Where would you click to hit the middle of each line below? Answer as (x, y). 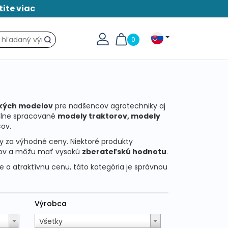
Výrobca (51, 204)
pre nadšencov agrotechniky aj (109, 106)
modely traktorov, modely (109, 116)
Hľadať (56, 42)
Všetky (51, 222)
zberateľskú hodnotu (124, 152)
